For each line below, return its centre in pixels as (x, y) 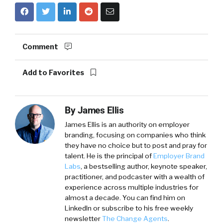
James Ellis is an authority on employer (127, 124)
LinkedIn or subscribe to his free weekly (129, 208)
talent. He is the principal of (109, 156)
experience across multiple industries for (132, 187)
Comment (41, 47)
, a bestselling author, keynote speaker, (144, 166)
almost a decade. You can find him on (125, 197)
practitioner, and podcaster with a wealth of (135, 176)
